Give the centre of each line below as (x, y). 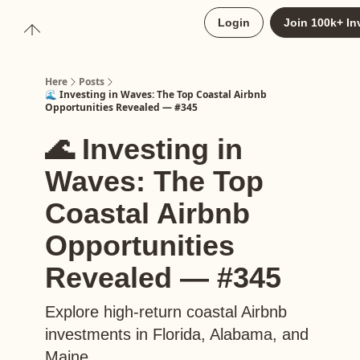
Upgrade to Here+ (104, 24)
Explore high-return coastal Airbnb (166, 312)
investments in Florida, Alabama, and (177, 334)
